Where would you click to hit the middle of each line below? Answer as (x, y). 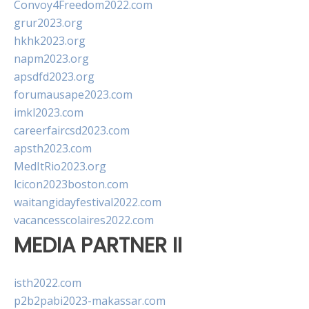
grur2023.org (48, 23)
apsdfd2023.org (54, 77)
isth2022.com (48, 283)
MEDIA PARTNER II (98, 245)
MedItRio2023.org (60, 166)
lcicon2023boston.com (71, 184)
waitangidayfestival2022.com (88, 202)
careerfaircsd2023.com (72, 130)
